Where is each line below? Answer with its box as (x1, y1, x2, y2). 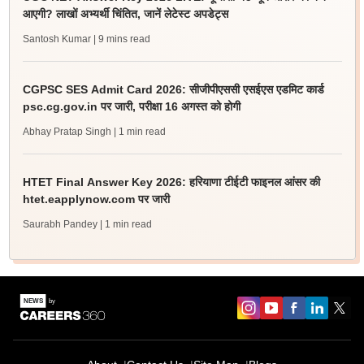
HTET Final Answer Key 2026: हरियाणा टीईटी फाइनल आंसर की (22, 175, 320, 188)
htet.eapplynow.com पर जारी (22, 193, 170, 206)
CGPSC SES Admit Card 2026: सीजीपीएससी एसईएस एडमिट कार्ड (22, 83, 324, 96)
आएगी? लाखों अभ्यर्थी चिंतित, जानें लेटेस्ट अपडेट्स (22, 7, 228, 20)
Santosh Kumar (22, 33, 91, 45)
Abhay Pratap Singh (22, 126, 111, 137)
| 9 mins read (93, 33, 150, 45)
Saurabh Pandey (22, 219, 97, 230)
